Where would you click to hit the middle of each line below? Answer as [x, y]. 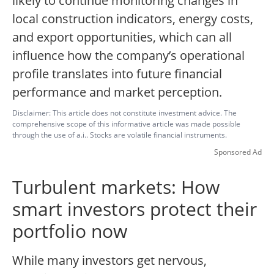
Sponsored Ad [238, 152]
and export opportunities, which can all [122, 37]
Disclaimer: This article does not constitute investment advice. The [124, 113]
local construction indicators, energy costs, [133, 19]
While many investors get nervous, [109, 261]
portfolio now [70, 231]
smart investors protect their [135, 209]
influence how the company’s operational [128, 56]
